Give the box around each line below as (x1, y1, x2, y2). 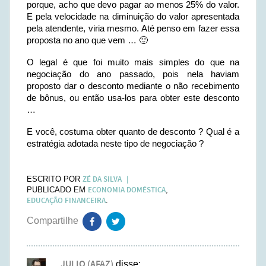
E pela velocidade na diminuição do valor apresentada (27, 11, 239, 21)
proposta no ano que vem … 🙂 (27, 35, 148, 45)
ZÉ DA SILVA (83, 174, 123, 185)
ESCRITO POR (27, 175, 83, 183)
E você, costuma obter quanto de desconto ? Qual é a (27, 126, 239, 137)
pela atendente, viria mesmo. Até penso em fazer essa (27, 23, 239, 33)
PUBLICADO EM (27, 185, 88, 194)
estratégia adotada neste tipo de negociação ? (27, 138, 204, 148)
